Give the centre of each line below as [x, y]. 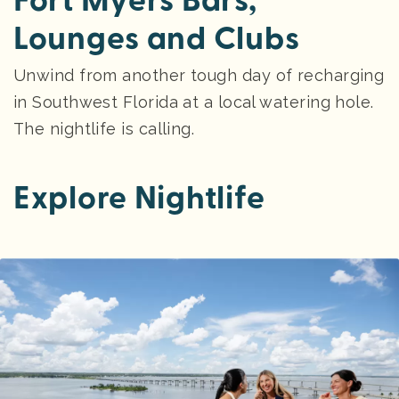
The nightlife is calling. [104, 128]
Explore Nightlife [139, 198]
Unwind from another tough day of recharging [199, 75]
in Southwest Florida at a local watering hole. [194, 102]
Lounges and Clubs [157, 38]
